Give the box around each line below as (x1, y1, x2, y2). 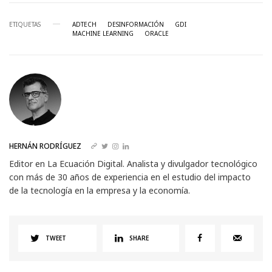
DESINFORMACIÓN (107, 19, 164, 29)
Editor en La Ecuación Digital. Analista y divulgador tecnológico (9, 157, 258, 169)
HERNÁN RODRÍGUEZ (9, 140, 81, 151)
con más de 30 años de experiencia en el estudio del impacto (9, 171, 251, 183)
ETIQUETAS (9, 19, 41, 29)
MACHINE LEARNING (72, 29, 134, 38)
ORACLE (144, 29, 169, 38)
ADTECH (72, 19, 97, 29)
